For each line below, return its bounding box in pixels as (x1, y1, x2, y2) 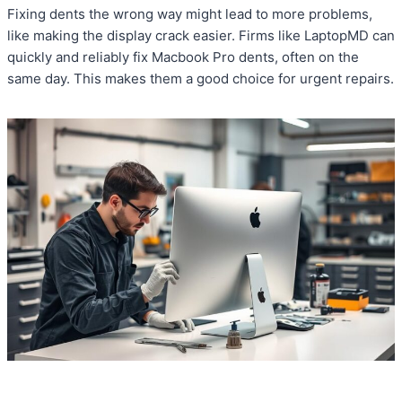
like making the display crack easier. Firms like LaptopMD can (7, 27, 395, 45)
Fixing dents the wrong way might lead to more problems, (7, 5, 372, 23)
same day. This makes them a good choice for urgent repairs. (7, 70, 394, 88)
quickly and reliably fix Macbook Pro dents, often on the (7, 48, 359, 66)
